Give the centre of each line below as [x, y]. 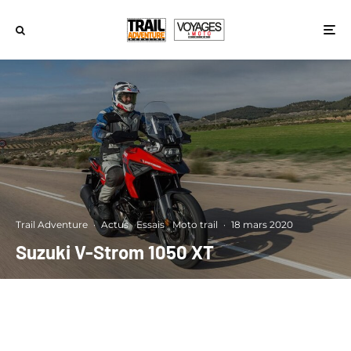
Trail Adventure [52, 224]
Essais [150, 224]
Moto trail [195, 224]
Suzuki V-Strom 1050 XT [115, 252]
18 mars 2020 [262, 224]
